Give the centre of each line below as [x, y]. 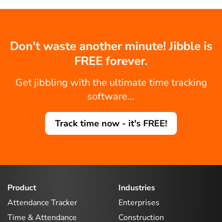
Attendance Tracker [42, 202]
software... [111, 96]
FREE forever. [111, 61]
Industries [137, 188]
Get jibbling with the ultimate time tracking [111, 83]
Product [22, 188]
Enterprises [139, 202]
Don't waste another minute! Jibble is [111, 46]
